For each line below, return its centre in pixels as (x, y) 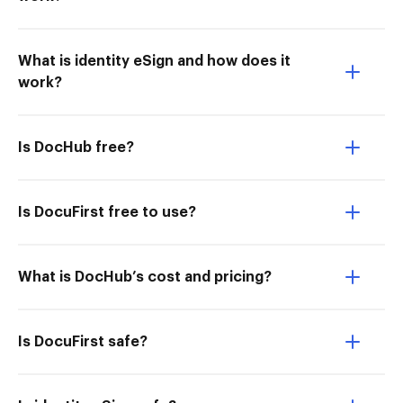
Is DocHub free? (76, 148)
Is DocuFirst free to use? (107, 212)
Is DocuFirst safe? (83, 342)
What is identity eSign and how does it (154, 61)
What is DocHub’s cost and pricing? (145, 277)
